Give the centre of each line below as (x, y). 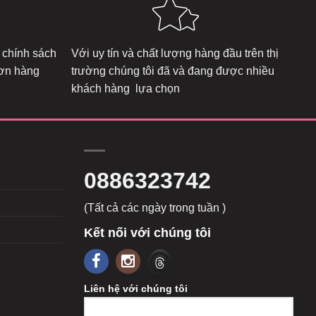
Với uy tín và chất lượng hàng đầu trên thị (175, 54)
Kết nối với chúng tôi (147, 233)
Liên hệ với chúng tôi (135, 288)
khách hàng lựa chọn (126, 89)
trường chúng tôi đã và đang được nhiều (173, 71)
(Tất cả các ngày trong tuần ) (154, 207)
